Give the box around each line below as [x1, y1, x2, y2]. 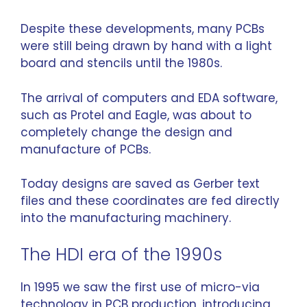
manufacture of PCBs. [21, 140, 151, 158]
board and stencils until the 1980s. [21, 55, 222, 71]
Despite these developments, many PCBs [21, 21, 265, 37]
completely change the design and [21, 123, 232, 140]
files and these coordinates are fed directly [21, 193, 280, 209]
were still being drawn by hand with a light [21, 38, 272, 54]
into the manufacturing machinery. [21, 210, 231, 226]
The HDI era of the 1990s [21, 242, 222, 267]
